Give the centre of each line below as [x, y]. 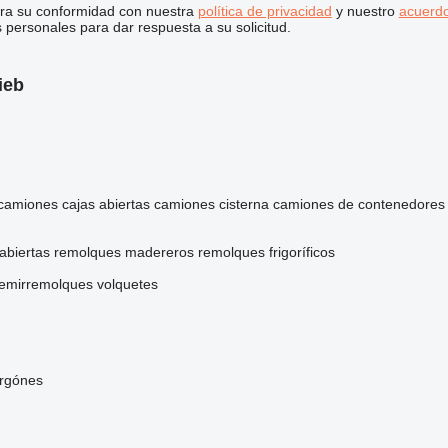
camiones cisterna [211, 204]
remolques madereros [123, 252]
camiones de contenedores [358, 204]
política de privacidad [264, 11]
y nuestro [365, 11]
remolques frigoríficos [266, 252]
